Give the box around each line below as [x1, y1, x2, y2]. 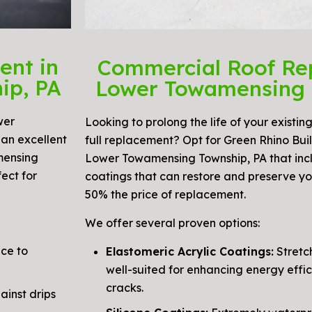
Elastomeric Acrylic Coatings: [106, 244, 274, 258]
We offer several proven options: [85, 215, 260, 230]
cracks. [106, 280, 143, 295]
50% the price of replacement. [85, 187, 246, 201]
